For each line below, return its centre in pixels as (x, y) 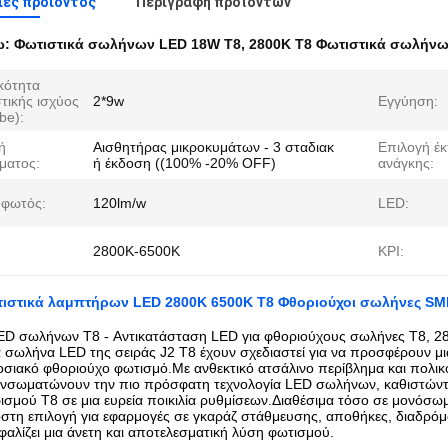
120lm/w (119, 203)
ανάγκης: (406, 163)
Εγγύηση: (408, 101)
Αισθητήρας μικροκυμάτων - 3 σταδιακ (213, 147)
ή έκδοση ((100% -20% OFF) (184, 163)
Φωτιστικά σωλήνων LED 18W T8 (127, 44)
